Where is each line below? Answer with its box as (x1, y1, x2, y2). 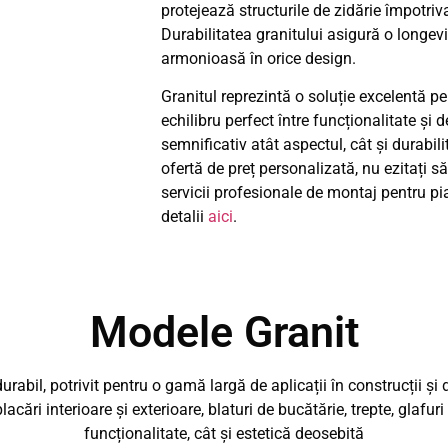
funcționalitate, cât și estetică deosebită (84, 423, 364, 443)
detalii (160, 207, 208, 227)
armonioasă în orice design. (160, 48, 360, 68)
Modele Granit (89, 306, 359, 357)
